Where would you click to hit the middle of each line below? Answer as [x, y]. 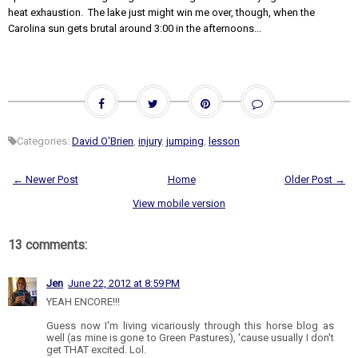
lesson [224, 141]
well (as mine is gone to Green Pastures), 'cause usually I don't [190, 337]
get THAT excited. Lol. [96, 349]
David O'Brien [103, 141]
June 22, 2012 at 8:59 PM [124, 283]
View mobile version [179, 203]
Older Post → [315, 179]
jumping [185, 141]
